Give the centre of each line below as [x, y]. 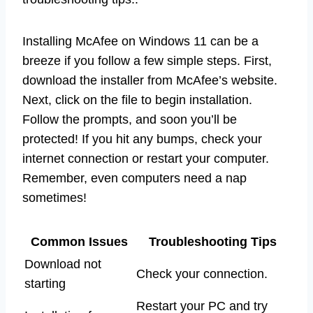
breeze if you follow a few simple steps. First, [147, 60]
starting [45, 283]
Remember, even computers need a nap [134, 178]
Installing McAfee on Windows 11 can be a [140, 41]
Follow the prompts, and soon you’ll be [130, 119]
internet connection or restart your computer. [146, 158]
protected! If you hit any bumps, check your [142, 139]
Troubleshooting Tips [212, 241]
